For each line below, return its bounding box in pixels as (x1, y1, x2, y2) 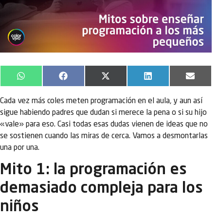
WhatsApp (24, 75, 58, 84)
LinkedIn (151, 75, 180, 84)
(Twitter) (109, 83, 141, 91)
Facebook (67, 75, 100, 84)
